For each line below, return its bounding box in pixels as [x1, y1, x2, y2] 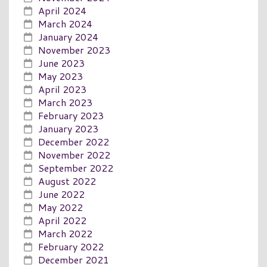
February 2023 [38, 108, 104, 122]
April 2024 [38, 3, 86, 17]
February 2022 [38, 239, 104, 253]
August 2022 [38, 173, 96, 188]
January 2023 [38, 121, 98, 135]
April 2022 [38, 213, 86, 227]
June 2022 [38, 187, 85, 201]
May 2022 [38, 200, 83, 214]
